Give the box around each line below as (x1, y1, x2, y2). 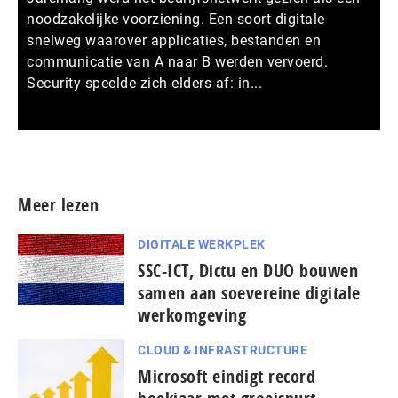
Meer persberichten (237, 131, 364, 148)
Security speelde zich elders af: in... (27, 74, 262, 92)
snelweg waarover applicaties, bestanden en (27, 31, 321, 49)
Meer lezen (18, 192, 99, 217)
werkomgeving (138, 302, 246, 327)
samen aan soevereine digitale (138, 280, 361, 305)
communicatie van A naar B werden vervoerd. (27, 52, 328, 70)
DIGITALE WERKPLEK (138, 236, 266, 251)
